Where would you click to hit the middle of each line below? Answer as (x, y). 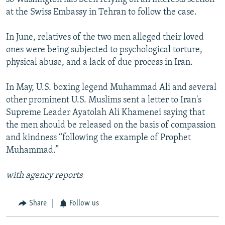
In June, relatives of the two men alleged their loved (105, 38)
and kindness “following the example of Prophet (98, 138)
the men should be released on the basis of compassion (111, 126)
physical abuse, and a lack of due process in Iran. (99, 63)
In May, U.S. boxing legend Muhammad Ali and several (111, 88)
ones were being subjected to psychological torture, (104, 50)
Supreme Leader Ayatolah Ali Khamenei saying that (105, 113)
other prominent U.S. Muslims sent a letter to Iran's (104, 100)
